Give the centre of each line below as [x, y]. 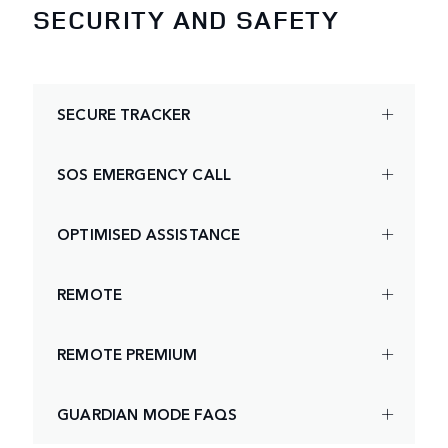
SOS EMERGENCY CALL [144, 174]
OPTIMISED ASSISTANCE [149, 234]
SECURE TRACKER [124, 114]
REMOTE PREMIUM [127, 354]
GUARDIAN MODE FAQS [147, 414]
